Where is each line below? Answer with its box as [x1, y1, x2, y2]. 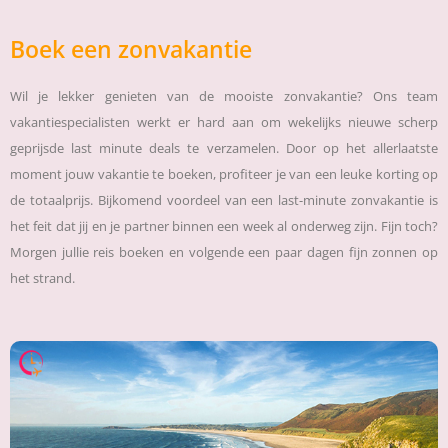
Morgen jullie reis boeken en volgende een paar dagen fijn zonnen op [10, 242, 438, 261]
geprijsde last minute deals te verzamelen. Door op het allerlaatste [10, 138, 438, 157]
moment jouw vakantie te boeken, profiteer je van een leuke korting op [10, 164, 438, 183]
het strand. [10, 268, 75, 287]
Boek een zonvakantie [10, 32, 252, 65]
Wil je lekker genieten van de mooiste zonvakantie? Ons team [10, 86, 438, 105]
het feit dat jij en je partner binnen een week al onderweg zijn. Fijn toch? [10, 216, 438, 235]
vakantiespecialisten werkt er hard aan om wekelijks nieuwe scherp [10, 112, 438, 131]
